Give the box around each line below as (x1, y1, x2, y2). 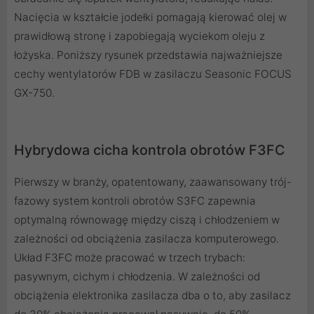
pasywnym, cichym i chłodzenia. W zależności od (14, 270, 260, 284)
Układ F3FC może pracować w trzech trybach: (14, 251, 245, 265)
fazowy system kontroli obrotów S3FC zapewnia (14, 194, 256, 208)
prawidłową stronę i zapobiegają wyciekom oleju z (14, 29, 265, 43)
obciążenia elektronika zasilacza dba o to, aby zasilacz (14, 289, 291, 303)
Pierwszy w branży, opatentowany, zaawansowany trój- (14, 175, 292, 189)
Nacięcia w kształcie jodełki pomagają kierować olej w (14, 11, 287, 25)
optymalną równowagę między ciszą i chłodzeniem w (14, 213, 280, 227)
